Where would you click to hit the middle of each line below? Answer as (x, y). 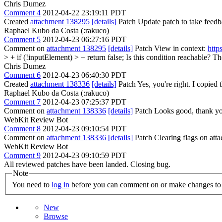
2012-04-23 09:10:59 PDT (84, 155)
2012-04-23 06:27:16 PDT (84, 39)
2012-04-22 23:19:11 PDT (84, 12)
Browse (56, 217)
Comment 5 (22, 39)
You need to (32, 185)
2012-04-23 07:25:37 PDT (84, 102)
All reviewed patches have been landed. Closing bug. (87, 164)
